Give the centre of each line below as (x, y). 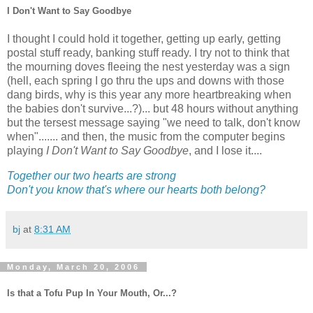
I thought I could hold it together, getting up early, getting (144, 38)
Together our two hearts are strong (92, 175)
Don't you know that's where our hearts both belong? (136, 189)
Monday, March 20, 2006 (73, 267)
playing (27, 150)
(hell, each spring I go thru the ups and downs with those (146, 80)
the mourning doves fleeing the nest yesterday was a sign (148, 66)
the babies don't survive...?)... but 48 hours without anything (153, 108)
